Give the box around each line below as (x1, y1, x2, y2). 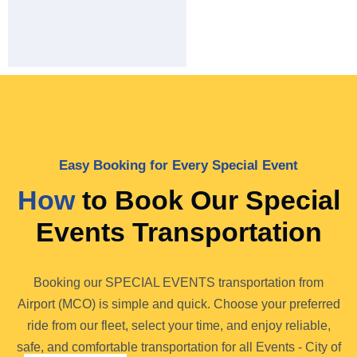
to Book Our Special (74, 184, 340, 215)
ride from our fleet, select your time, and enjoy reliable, (26, 318, 331, 332)
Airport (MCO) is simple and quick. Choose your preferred (17, 296, 340, 311)
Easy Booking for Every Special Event (59, 157, 298, 173)
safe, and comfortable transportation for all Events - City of (16, 339, 341, 354)
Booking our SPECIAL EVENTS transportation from (33, 275, 324, 289)
